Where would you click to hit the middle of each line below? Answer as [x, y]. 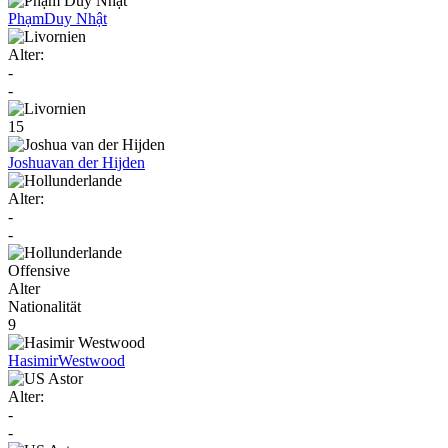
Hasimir [33, 360]
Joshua [29, 162]
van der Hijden [98, 162]
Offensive [39, 270]
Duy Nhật [75, 18]
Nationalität [44, 306]
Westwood [91, 360]
